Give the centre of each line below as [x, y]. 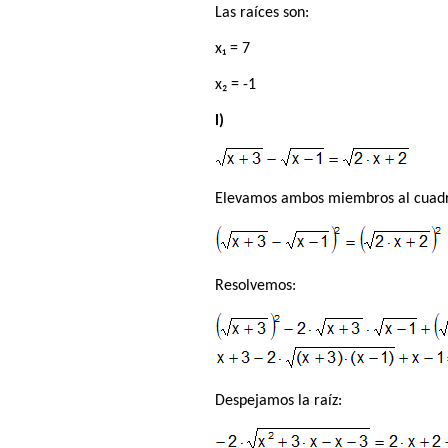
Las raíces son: [262, 13]
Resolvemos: [256, 286]
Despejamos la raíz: [279, 401]
